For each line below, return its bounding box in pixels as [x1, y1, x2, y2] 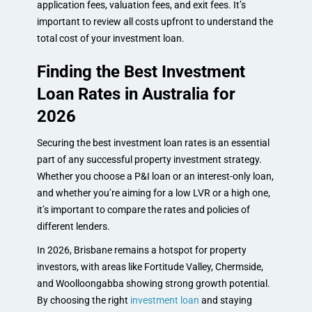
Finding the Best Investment [36, 61, 245, 81]
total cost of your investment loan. [36, 32, 185, 44]
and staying [198, 294, 252, 306]
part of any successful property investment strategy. [36, 153, 262, 165]
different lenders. [36, 220, 110, 232]
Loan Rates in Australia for [36, 84, 235, 104]
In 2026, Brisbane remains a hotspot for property [36, 244, 247, 256]
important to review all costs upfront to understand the [36, 15, 273, 27]
